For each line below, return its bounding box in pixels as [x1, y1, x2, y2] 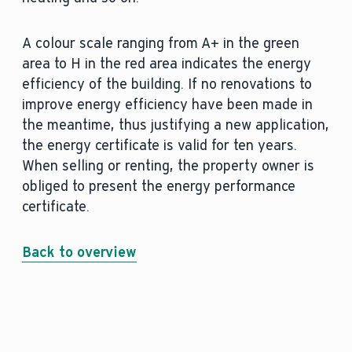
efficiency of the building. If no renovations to [21, 75, 312, 93]
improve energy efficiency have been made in [21, 96, 313, 113]
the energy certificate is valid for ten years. [21, 137, 297, 154]
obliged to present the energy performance [21, 178, 295, 195]
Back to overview [21, 244, 137, 261]
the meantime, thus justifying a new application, [21, 116, 329, 134]
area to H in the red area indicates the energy [21, 55, 311, 72]
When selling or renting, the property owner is [21, 157, 314, 174]
